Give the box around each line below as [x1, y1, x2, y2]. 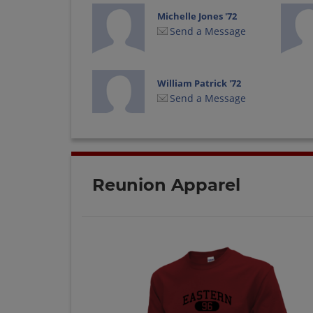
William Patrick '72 [157, 76, 242, 89]
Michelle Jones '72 [157, 10, 238, 23]
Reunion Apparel [92, 174, 240, 195]
